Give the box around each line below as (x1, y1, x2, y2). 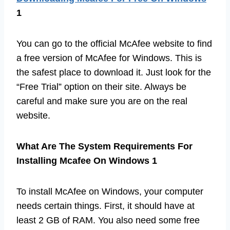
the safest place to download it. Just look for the (16, 67, 211, 78)
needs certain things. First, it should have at (16, 200, 195, 211)
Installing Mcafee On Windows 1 (16, 155, 157, 166)
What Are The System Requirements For (16, 141, 193, 151)
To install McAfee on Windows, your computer (16, 186, 203, 197)
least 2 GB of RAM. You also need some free (16, 215, 200, 225)
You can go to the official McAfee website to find (16, 38, 212, 49)
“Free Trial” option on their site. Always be (16, 81, 186, 92)
